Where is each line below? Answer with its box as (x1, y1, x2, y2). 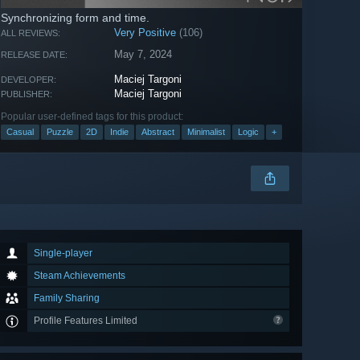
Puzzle (47, 127, 73, 137)
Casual (6, 127, 34, 137)
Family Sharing (34, 292, 100, 305)
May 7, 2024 (114, 48, 173, 61)
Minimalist (187, 127, 225, 137)
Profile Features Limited (34, 315, 140, 327)
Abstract (141, 127, 174, 137)
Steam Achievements (34, 270, 125, 282)
